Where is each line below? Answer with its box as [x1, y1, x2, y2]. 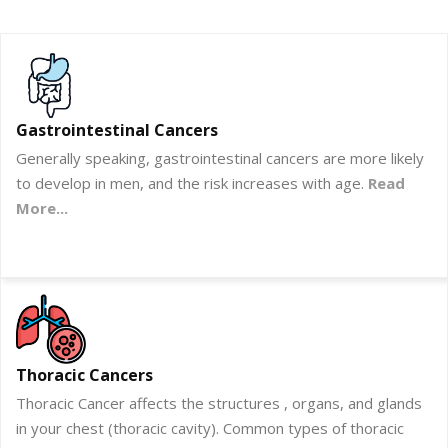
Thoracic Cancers [16, 364, 153, 387]
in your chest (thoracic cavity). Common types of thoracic [16, 418, 404, 439]
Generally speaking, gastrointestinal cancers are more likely [16, 148, 424, 169]
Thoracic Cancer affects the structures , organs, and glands [16, 393, 422, 414]
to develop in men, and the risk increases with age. [16, 173, 368, 194]
